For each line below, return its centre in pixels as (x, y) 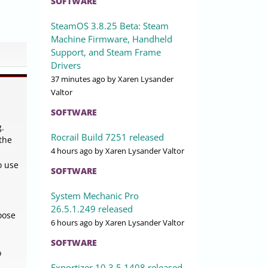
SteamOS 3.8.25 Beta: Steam (110, 26)
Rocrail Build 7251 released (107, 137)
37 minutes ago (78, 79)
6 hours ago (72, 223)
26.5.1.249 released (92, 209)
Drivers (66, 66)
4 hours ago (72, 151)
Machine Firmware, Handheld (112, 39)
